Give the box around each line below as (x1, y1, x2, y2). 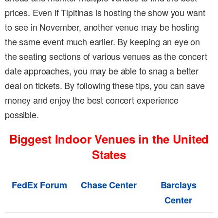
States (91, 146, 127, 163)
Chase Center (81, 179, 137, 192)
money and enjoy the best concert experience (5, 93, 179, 107)
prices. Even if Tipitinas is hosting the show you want (5, 6, 205, 19)
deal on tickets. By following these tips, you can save (5, 79, 205, 92)
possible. (5, 108, 39, 121)
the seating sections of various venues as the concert (5, 50, 207, 63)
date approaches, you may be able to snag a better (5, 64, 199, 77)
